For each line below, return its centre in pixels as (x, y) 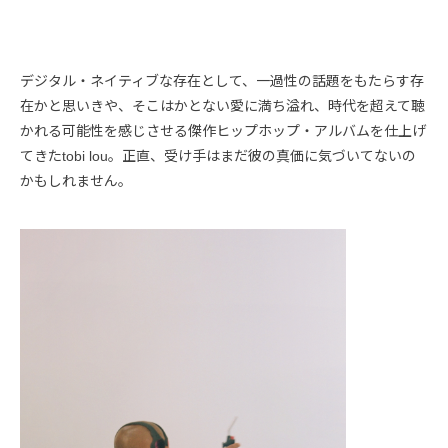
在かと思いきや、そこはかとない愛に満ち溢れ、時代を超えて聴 (222, 105)
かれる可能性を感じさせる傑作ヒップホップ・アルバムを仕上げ (223, 130)
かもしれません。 (76, 180)
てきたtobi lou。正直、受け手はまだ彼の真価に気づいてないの (218, 155)
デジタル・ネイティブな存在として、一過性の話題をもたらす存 (222, 80)
